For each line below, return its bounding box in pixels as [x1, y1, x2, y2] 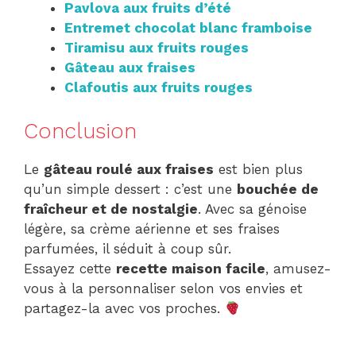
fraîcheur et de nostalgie [24, 200, 198, 217]
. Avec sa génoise [198, 200, 307, 217]
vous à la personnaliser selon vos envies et [24, 280, 303, 296]
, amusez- [265, 260, 331, 277]
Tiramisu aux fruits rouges [64, 40, 249, 56]
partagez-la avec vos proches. [24, 300, 225, 316]
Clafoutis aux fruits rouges [64, 79, 253, 96]
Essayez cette [24, 260, 116, 277]
